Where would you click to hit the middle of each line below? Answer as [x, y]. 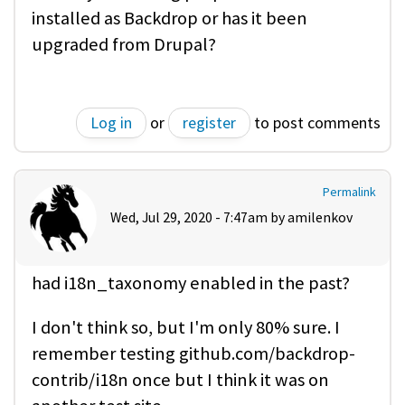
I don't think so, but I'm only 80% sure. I [186, 327]
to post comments [316, 122]
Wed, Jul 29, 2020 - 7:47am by [199, 217]
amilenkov [320, 217]
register [209, 122]
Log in [111, 122]
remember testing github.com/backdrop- [193, 353]
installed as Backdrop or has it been [170, 19]
